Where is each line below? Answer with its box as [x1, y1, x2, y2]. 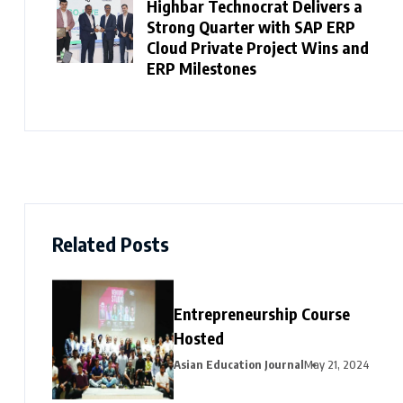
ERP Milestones [147, 58, 256, 79]
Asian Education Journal [174, 357, 304, 372]
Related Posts [52, 231, 169, 257]
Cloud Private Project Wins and [147, 37, 369, 58]
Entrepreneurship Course [174, 303, 350, 325]
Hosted [174, 327, 224, 349]
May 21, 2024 [304, 357, 370, 372]
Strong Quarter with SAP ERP [147, 16, 355, 38]
